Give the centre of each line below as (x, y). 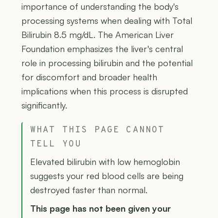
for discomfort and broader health (89, 77)
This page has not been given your (100, 209)
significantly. (44, 105)
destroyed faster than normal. (89, 190)
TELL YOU (56, 145)
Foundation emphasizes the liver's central (102, 49)
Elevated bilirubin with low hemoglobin (105, 162)
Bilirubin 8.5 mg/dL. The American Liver (98, 35)
